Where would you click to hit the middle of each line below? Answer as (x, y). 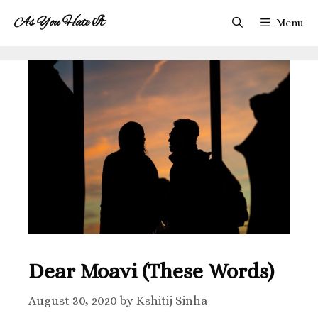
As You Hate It (59, 23)
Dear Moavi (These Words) (151, 272)
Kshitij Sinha (172, 300)
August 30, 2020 (73, 300)
